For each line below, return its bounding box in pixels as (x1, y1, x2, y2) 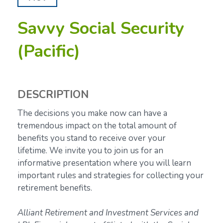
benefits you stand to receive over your (17, 132, 166, 144)
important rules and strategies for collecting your (17, 169, 204, 181)
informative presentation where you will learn (17, 157, 191, 169)
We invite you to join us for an (49, 144, 163, 156)
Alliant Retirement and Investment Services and (17, 207, 199, 219)
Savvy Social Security (17, 16, 184, 40)
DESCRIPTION (17, 87, 89, 102)
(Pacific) (17, 39, 80, 63)
